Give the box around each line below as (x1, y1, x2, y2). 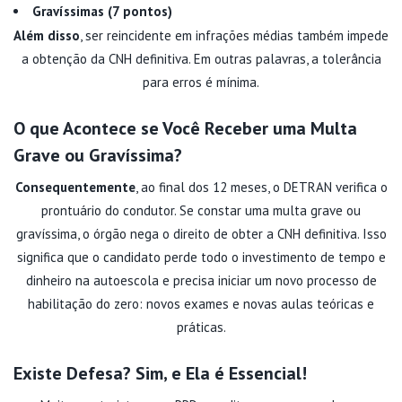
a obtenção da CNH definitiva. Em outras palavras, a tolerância (21, 49, 381, 67)
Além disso (13, 26, 80, 44)
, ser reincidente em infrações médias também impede (80, 26, 389, 44)
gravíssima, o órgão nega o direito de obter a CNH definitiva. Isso (15, 224, 387, 242)
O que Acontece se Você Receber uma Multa (13, 116, 357, 140)
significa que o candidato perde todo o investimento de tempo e (16, 248, 386, 266)
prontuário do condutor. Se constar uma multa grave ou (41, 201, 361, 219)
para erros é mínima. (143, 73, 259, 91)
